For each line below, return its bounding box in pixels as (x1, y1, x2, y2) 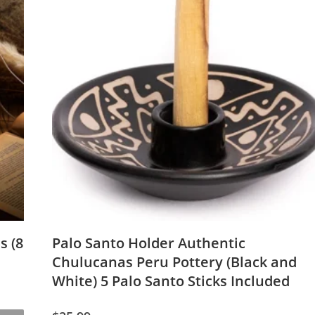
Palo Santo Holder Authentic (51, 233, 245, 252)
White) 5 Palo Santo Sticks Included (51, 271, 290, 290)
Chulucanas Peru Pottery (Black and (51, 252, 297, 271)
